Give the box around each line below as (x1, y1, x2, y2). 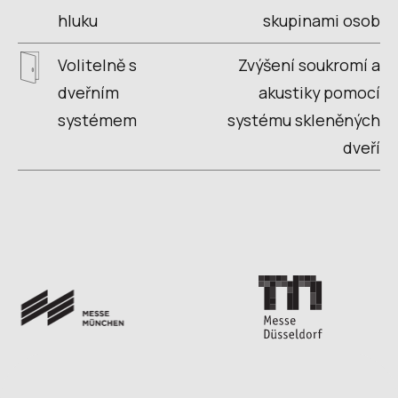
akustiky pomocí (259, 81, 380, 103)
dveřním (57, 81, 119, 103)
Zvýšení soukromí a (238, 53, 380, 76)
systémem (57, 108, 137, 131)
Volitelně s (57, 53, 137, 76)
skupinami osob (263, 9, 380, 31)
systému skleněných (227, 108, 380, 131)
